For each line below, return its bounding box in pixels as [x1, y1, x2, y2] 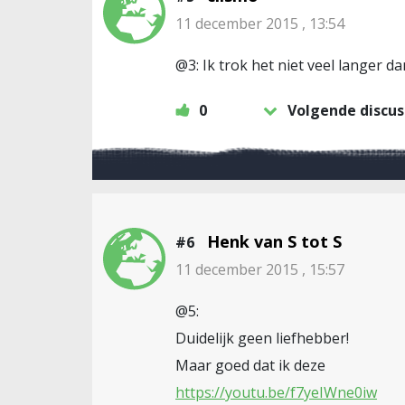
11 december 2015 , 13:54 [175, 13, 344, 33]
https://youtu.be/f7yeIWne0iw [175, 381, 377, 402]
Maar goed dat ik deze [175, 354, 325, 375]
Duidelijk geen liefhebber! [175, 327, 349, 348]
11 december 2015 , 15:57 [175, 259, 344, 279]
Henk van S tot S [207, 230, 342, 252]
